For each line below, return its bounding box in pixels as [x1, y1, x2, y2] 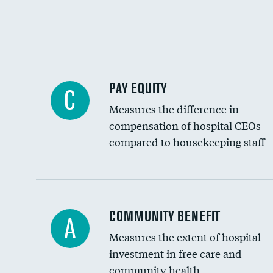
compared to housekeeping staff [108, 134, 265, 149]
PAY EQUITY [108, 80, 167, 96]
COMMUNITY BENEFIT [108, 208, 220, 224]
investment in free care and [108, 246, 242, 261]
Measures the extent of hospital [108, 229, 261, 244]
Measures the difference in [108, 101, 239, 116]
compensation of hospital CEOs [108, 118, 261, 133]
